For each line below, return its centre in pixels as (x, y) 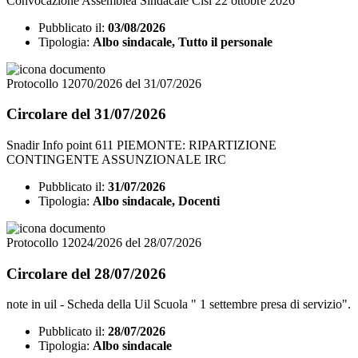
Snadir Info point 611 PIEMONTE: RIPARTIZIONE (141, 145)
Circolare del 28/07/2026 (86, 273)
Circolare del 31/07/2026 (86, 114)
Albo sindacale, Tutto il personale (183, 42)
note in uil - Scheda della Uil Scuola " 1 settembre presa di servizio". (179, 304)
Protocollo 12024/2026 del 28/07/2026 (104, 242)
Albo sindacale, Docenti (156, 201)
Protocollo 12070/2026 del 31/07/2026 (104, 83)
